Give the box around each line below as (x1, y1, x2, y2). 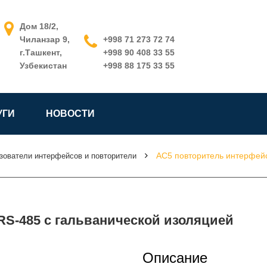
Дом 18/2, (19, 21, 58, 31)
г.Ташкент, (19, 48, 62, 57)
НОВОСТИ (46, 108, 95, 119)
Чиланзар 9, (19, 35, 70, 44)
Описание (142, 250, 207, 266)
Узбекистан (19, 61, 67, 70)
